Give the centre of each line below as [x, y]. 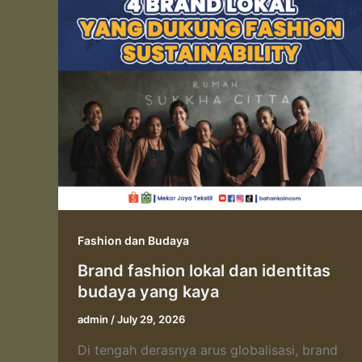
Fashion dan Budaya [133, 240]
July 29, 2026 [151, 320]
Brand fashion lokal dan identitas [204, 271]
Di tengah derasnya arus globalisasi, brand [208, 350]
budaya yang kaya [148, 292]
